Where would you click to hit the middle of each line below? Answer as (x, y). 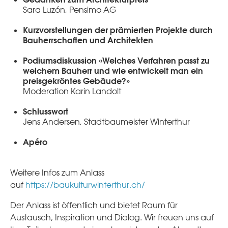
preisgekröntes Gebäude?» (76, 80)
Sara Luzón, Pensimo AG (70, 9)
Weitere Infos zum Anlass (57, 172)
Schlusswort (46, 111)
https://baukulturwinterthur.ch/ (85, 184)
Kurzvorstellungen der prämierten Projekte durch (118, 30)
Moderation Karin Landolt (72, 91)
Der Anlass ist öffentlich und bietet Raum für (94, 205)
